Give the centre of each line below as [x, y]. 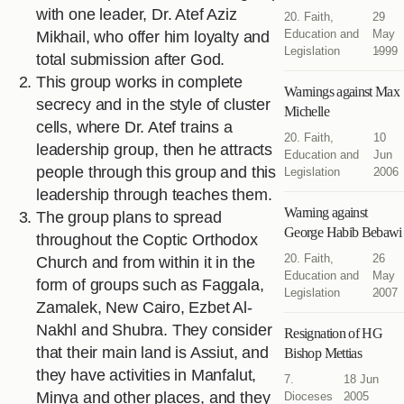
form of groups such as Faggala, [150, 285]
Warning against [326, 213]
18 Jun [361, 380]
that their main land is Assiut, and [152, 353]
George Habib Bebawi [343, 233]
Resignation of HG [334, 334]
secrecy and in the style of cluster [153, 105]
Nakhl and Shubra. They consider [154, 331]
